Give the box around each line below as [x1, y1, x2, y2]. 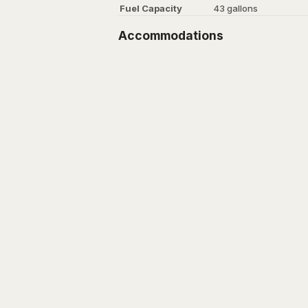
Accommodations [118, 27, 223, 43]
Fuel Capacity [120, 3, 182, 14]
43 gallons [213, 3, 258, 14]
